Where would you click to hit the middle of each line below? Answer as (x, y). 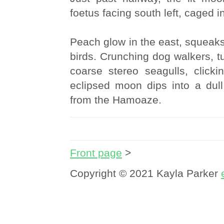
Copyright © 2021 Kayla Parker (145, 173)
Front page (96, 153)
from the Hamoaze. (116, 100)
